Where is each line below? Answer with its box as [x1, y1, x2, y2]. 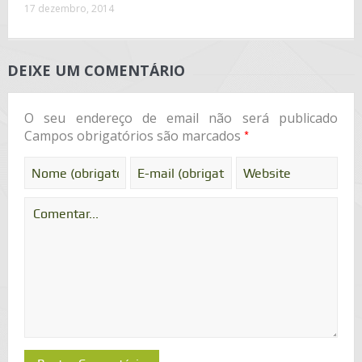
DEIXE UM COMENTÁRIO [6, 61, 185, 81]
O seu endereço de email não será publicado [23, 109, 339, 128]
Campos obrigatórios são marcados [23, 127, 244, 145]
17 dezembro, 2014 [23, 2, 114, 16]
